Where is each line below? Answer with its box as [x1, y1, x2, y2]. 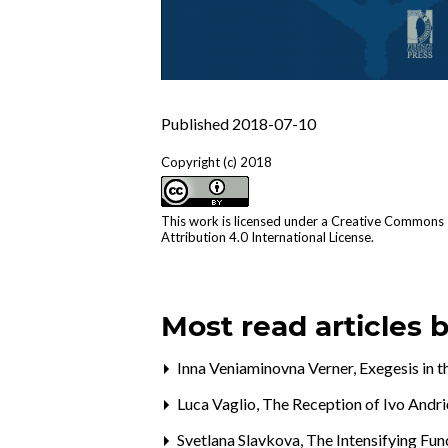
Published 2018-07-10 [161, 114, 317, 134]
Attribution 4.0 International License [161, 229, 372, 246]
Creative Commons [331, 213, 445, 230]
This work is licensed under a [161, 213, 332, 230]
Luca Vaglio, [174, 394, 263, 414]
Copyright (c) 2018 [161, 154, 273, 171]
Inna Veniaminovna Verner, [174, 358, 360, 378]
